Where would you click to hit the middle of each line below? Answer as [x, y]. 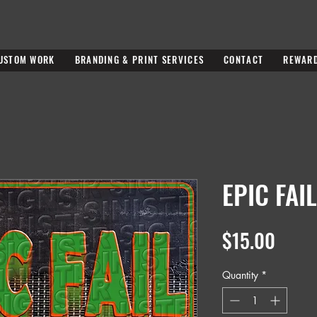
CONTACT [244, 60]
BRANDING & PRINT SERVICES [139, 60]
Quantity [240, 275]
